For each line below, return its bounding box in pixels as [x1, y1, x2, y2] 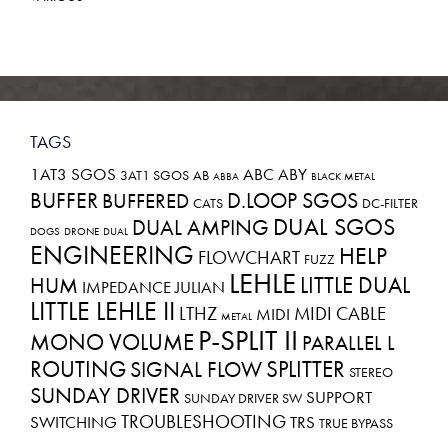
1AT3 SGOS [30, 163, 116, 186]
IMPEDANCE [82, 276, 171, 299]
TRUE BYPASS [319, 414, 393, 433]
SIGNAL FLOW [130, 355, 262, 385]
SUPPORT [306, 386, 372, 409]
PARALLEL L [302, 330, 395, 357]
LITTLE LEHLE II [30, 295, 175, 329]
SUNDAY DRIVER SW [184, 389, 302, 408]
